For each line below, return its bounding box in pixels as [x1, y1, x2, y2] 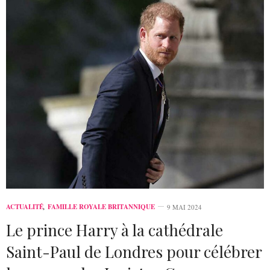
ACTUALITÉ [6, 201, 43, 212]
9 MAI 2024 [167, 202, 202, 212]
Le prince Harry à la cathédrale [6, 219, 223, 240]
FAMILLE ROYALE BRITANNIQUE [48, 201, 155, 212]
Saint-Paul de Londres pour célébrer [6, 240, 262, 262]
